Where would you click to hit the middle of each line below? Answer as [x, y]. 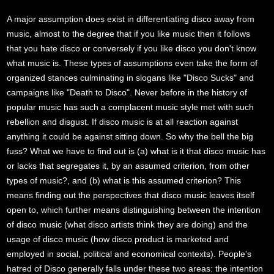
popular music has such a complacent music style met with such [131, 107]
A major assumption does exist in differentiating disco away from [131, 19]
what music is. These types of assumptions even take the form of [132, 63]
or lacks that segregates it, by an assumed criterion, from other [128, 166]
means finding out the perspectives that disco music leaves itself [131, 195]
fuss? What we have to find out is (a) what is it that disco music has [136, 151]
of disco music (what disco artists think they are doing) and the [128, 225]
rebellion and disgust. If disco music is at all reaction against [123, 122]
